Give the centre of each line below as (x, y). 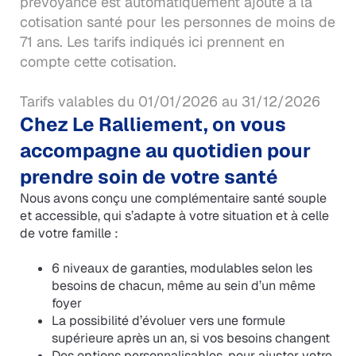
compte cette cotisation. (108, 62)
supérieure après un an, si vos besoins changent (190, 339)
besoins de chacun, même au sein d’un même (183, 286)
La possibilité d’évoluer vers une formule (168, 321)
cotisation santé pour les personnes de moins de (177, 22)
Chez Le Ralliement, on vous (153, 125)
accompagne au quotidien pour (165, 151)
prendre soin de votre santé (149, 177)
